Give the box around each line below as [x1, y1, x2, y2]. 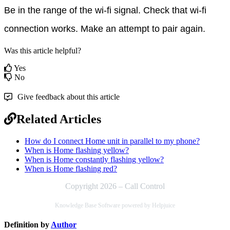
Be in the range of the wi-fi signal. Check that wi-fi [4, 5, 206, 15]
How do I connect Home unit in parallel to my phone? [25, 136, 200, 145]
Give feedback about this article [17, 92, 120, 101]
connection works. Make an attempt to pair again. [4, 23, 205, 34]
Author [51, 220, 76, 229]
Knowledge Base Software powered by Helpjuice [55, 201, 175, 209]
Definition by [4, 220, 51, 229]
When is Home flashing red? [25, 164, 117, 173]
